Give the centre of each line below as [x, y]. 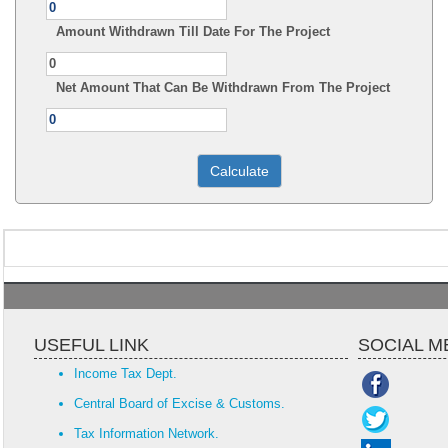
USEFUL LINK [91, 345]
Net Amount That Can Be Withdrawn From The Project [223, 87]
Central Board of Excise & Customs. [179, 403]
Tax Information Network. [146, 433]
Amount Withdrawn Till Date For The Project [193, 31]
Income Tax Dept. [125, 373]
